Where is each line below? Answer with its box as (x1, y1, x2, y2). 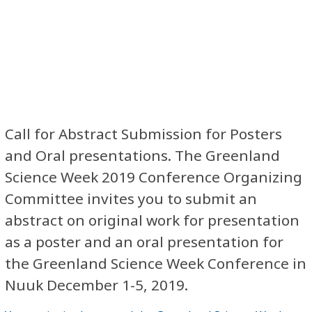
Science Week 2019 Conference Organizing (5, 166, 302, 187)
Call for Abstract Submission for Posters (5, 123, 282, 143)
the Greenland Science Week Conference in (5, 253, 306, 273)
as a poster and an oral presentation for (5, 231, 283, 251)
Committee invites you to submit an (5, 188, 257, 208)
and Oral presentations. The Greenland (5, 145, 280, 165)
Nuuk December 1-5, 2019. (5, 274, 188, 295)
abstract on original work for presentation (5, 210, 299, 230)
